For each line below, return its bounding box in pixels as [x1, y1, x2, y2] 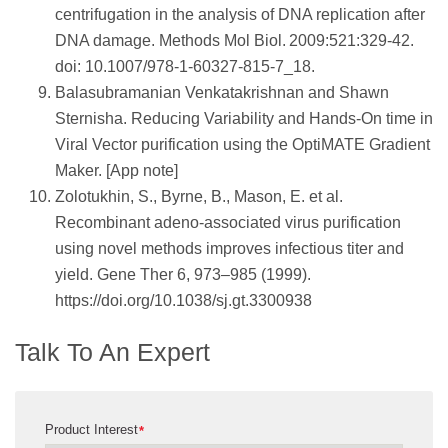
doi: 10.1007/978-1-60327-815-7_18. [55, 58, 315, 76]
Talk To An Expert [15, 338, 210, 367]
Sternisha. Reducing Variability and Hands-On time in [55, 110, 433, 128]
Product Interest [45, 421, 138, 437]
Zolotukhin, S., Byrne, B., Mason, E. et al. [55, 188, 343, 206]
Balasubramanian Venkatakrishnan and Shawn [55, 84, 389, 102]
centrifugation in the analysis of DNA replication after [55, 6, 425, 24]
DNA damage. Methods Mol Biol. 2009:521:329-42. [55, 32, 414, 50]
